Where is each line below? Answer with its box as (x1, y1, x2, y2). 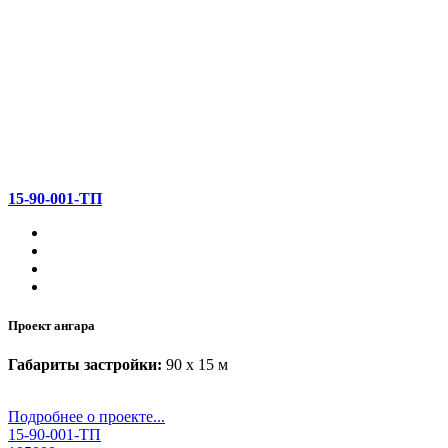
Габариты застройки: (8, 356, 162, 374)
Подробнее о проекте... (8, 408, 165, 426)
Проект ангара (8, 317, 95, 333)
